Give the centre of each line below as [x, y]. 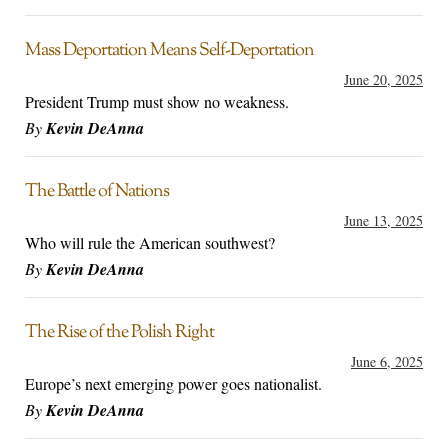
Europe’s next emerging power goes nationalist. [173, 384]
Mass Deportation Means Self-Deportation [169, 51]
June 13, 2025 [383, 221]
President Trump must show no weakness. [157, 102]
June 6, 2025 [387, 362]
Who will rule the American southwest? [150, 243]
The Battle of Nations [97, 192]
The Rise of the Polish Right [119, 333]
